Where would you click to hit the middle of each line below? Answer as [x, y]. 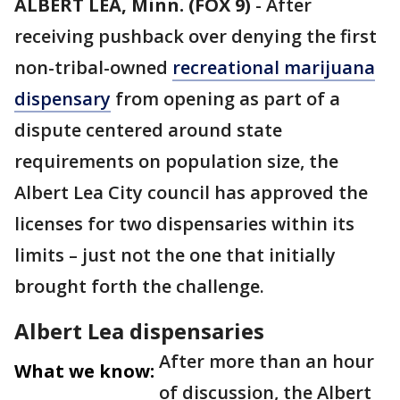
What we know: [84, 371]
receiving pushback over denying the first [196, 36]
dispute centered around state [148, 130]
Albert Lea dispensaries [139, 331]
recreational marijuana [274, 67]
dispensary [62, 99]
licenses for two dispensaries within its [184, 224]
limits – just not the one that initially [175, 255]
